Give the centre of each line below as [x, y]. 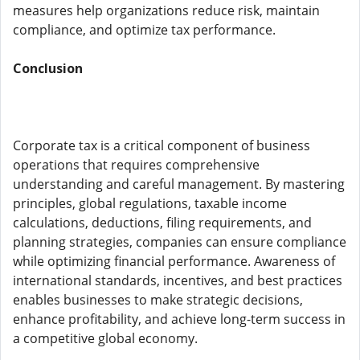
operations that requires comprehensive [136, 165]
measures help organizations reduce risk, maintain [166, 10]
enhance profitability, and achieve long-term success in [179, 319]
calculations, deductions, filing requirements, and [162, 223]
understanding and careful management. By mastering [179, 184]
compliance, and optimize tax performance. [144, 30]
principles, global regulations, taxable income [150, 203]
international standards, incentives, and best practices [178, 280]
